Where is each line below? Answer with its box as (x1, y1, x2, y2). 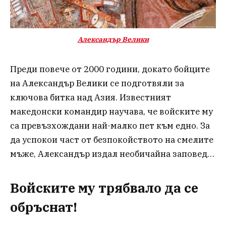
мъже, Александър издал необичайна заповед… (10, 148, 214, 160)
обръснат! (10, 198, 77, 215)
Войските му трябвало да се (10, 179, 198, 196)
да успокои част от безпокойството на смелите (10, 134, 213, 146)
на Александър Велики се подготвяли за (10, 78, 184, 89)
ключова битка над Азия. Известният (10, 92, 171, 103)
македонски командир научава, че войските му (10, 106, 213, 118)
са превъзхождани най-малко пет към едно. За (10, 120, 210, 132)
